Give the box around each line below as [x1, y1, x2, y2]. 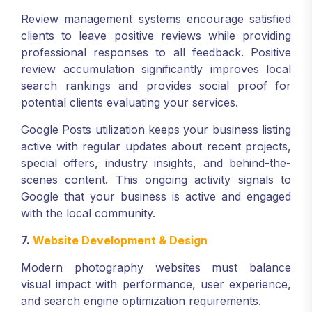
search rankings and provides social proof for [21, 79, 291, 93]
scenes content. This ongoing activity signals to [21, 173, 291, 187]
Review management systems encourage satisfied [21, 12, 291, 26]
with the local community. [21, 206, 155, 220]
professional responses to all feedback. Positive [21, 45, 291, 59]
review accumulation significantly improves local [21, 62, 291, 76]
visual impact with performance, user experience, [21, 277, 291, 291]
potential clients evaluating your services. [21, 95, 238, 109]
